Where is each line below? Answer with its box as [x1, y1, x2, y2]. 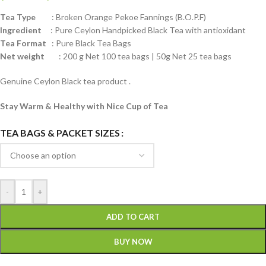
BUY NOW [113, 237, 153, 247]
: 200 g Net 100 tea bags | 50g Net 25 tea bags [46, 51, 232, 62]
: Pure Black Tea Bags [46, 38, 131, 49]
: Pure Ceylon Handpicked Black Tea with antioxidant [42, 25, 246, 36]
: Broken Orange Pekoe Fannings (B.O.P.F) [36, 12, 206, 23]
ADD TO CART [106, 212, 160, 222]
